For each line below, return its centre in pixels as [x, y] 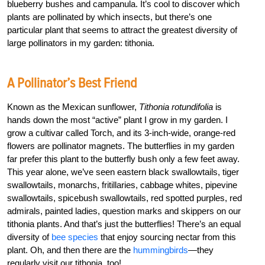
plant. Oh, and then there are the [70, 250]
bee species [75, 237]
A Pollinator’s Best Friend [72, 83]
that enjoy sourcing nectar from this [167, 237]
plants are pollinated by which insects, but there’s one [109, 17]
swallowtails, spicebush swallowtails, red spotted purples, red [125, 198]
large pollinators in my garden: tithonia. [81, 43]
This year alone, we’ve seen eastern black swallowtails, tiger [123, 172]
